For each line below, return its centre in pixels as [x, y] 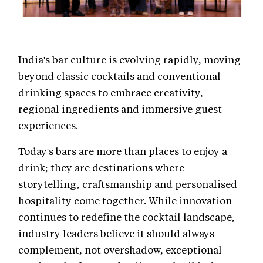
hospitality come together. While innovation [125, 200]
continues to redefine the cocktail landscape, [127, 217]
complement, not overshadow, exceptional [120, 250]
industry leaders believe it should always [116, 233]
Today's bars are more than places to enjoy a [123, 151]
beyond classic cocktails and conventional [119, 76]
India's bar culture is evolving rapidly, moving [129, 60]
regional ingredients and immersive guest [120, 109]
